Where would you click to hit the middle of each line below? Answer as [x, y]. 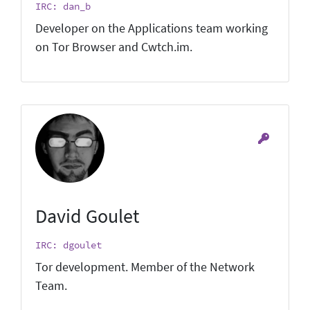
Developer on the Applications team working [152, 28]
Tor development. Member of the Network [145, 267]
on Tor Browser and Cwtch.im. [114, 47]
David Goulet [87, 216]
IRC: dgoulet [69, 245]
